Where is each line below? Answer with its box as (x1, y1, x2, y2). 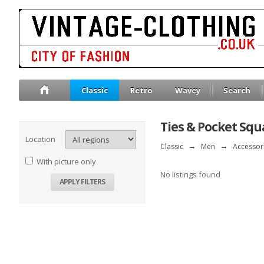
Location (25, 134, 55, 144)
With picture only (37, 156, 96, 167)
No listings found (160, 169, 220, 180)
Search (223, 85, 250, 95)
